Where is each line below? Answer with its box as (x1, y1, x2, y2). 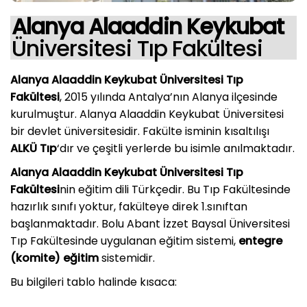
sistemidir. (99, 249, 155, 266)
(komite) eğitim (10, 249, 99, 266)
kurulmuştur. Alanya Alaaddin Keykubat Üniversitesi (10, 106, 284, 122)
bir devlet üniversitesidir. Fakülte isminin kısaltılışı (10, 123, 269, 139)
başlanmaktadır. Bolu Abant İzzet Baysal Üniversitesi (10, 215, 290, 232)
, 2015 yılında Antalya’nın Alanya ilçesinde (60, 88, 278, 105)
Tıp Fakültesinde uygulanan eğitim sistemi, (10, 232, 238, 249)
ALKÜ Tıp (10, 140, 57, 156)
